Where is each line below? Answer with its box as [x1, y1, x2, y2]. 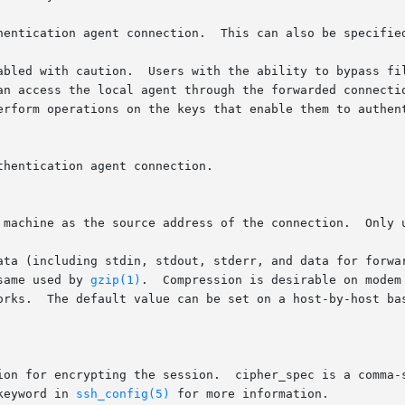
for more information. [170, 387, 329, 401]
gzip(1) [90, 273, 141, 287]
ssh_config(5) [76, 387, 170, 401]
